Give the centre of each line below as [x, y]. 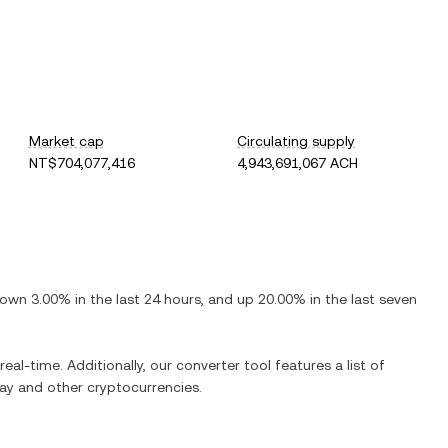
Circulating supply [296, 141]
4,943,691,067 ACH [298, 163]
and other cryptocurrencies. [108, 387]
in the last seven [361, 299]
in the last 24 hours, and [154, 299]
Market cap [66, 141]
